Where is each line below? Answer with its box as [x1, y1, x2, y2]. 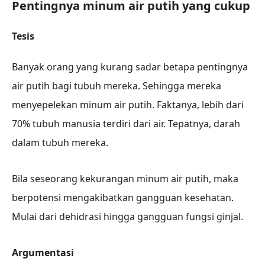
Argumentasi [12, 245, 74, 259]
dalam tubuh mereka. [12, 136, 108, 150]
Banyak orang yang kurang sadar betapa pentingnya [12, 60, 248, 74]
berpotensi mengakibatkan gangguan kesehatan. [12, 191, 234, 205]
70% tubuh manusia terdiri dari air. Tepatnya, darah [12, 117, 240, 131]
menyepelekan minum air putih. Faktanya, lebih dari [12, 98, 244, 112]
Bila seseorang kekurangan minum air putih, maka [12, 172, 238, 186]
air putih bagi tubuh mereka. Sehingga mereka [12, 79, 221, 93]
